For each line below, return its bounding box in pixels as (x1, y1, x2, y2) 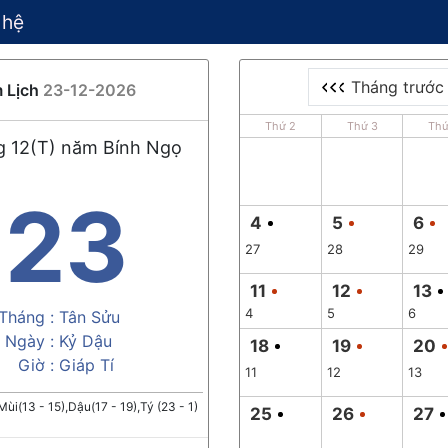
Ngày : (5, 331, 54, 351)
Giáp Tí (59, 355, 114, 375)
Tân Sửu (59, 307, 120, 327)
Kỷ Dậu (59, 331, 112, 351)
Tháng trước (346, 77, 444, 97)
